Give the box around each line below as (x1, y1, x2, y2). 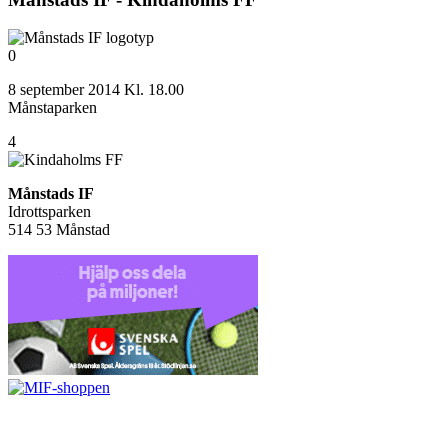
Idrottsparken (8, 203, 91, 221)
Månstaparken (8, 99, 97, 117)
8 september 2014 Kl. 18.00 (8, 81, 184, 99)
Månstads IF (8, 185, 94, 203)
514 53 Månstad (8, 221, 110, 239)
